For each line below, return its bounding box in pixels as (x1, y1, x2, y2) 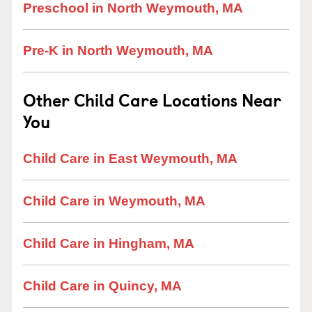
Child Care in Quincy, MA (23, 279, 182, 293)
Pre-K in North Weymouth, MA (23, 43, 213, 58)
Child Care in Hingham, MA (23, 236, 194, 251)
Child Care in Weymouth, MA (23, 194, 205, 208)
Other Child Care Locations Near (23, 87, 281, 112)
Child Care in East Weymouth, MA (23, 151, 237, 166)
